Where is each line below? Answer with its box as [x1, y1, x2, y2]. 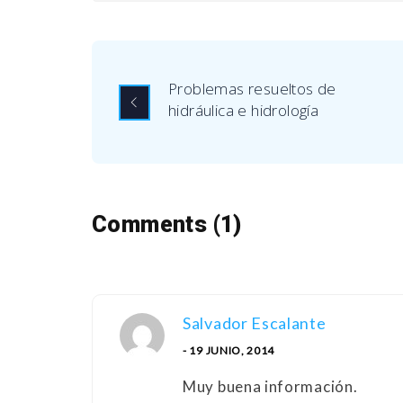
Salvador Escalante [183, 313, 327, 334]
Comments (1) [92, 211, 242, 238]
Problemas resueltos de [168, 78, 336, 100]
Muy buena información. [183, 377, 358, 397]
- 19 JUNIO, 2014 [183, 344, 275, 358]
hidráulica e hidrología [168, 100, 319, 121]
